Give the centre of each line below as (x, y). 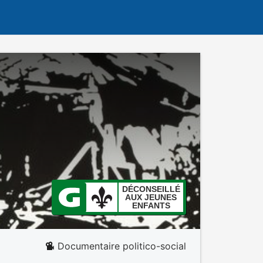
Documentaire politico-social (122, 246)
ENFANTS (151, 205)
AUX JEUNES (151, 197)
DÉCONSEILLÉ (151, 189)
